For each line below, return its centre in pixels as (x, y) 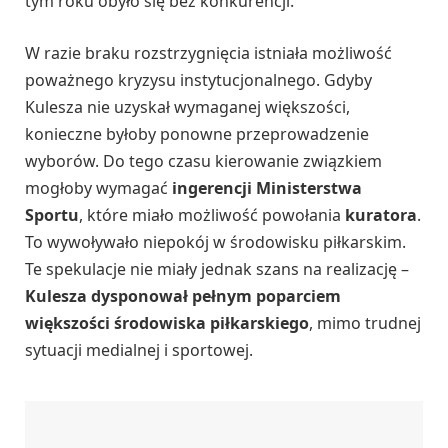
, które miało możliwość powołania (212, 214)
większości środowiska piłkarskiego (167, 322)
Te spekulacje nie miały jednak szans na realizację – (217, 268)
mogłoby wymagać (98, 187)
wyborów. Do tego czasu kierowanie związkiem (203, 160)
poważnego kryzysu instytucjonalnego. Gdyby (198, 79)
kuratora (381, 214)
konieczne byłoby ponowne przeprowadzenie (197, 133)
